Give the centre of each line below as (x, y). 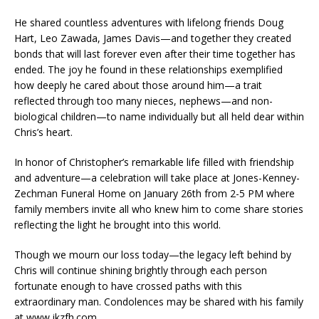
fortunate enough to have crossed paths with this (128, 286)
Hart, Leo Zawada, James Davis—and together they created (153, 38)
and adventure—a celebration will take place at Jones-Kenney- (157, 177)
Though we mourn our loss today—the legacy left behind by (153, 254)
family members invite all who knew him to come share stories (159, 209)
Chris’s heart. (43, 132)
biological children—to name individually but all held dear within (159, 116)
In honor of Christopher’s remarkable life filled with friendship (154, 162)
